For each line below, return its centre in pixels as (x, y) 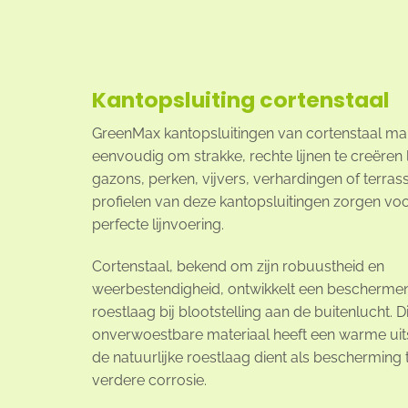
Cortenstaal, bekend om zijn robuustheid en (238, 266)
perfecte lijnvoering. (158, 224)
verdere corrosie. (149, 380)
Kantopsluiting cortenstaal (240, 100)
